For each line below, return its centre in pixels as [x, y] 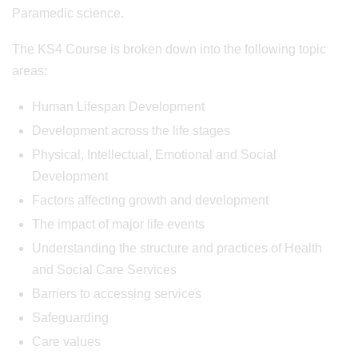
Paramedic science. [68, 13]
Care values [68, 342]
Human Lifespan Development [118, 107]
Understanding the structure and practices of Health [177, 248]
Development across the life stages [131, 131]
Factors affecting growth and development [150, 200]
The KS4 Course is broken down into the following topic [169, 49]
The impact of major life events [118, 224]
